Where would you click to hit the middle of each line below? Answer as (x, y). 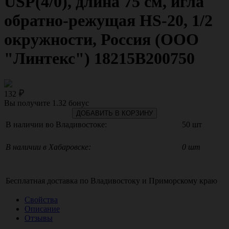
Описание (42, 209)
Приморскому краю (183, 180)
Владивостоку (115, 180)
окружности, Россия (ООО (101, 40)
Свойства (41, 199)
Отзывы (39, 218)
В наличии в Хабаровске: (48, 147)
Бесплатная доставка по (48, 180)
